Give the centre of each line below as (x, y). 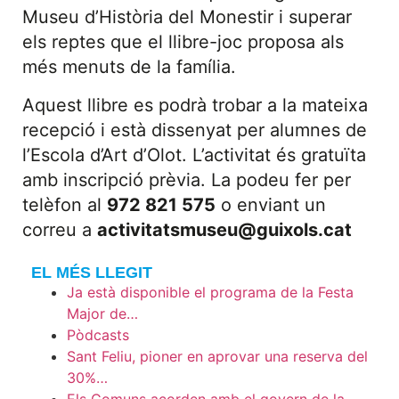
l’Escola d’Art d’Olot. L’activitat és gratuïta (194, 155)
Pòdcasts (98, 335)
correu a (60, 229)
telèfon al (65, 204)
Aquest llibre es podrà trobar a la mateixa (195, 105)
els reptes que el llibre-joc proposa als (183, 42)
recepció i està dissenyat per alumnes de (195, 130)
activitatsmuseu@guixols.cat (224, 229)
